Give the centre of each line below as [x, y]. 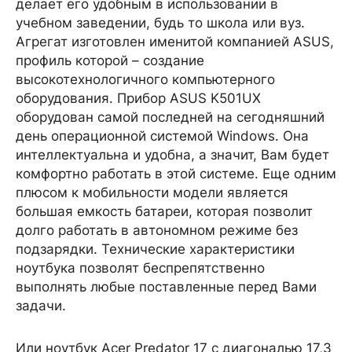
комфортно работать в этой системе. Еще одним [176, 174]
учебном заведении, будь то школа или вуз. [160, 23]
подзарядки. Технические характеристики [155, 249]
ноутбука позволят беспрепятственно [140, 268]
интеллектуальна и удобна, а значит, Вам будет [172, 155]
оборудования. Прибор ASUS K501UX [138, 98]
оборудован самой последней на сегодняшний [170, 117]
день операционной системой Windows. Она [162, 136]
